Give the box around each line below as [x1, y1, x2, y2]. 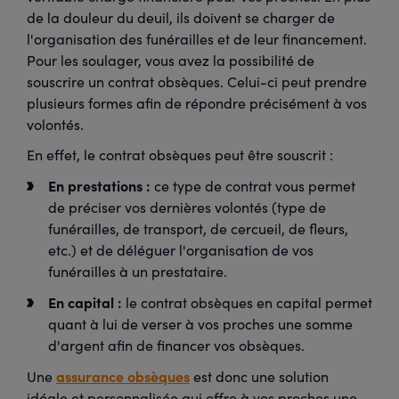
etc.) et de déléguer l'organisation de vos [48, 240, 313, 259]
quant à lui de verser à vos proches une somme [48, 314, 353, 333]
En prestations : [48, 175, 151, 195]
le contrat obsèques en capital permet [122, 293, 372, 312]
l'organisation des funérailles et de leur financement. [27, 29, 367, 48]
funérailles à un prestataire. [48, 262, 227, 281]
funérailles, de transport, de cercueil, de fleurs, [48, 219, 348, 238]
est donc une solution [190, 367, 329, 386]
